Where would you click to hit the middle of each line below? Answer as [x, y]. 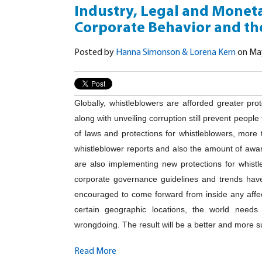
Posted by [95, 53]
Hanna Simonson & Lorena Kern [176, 53]
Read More [95, 252]
